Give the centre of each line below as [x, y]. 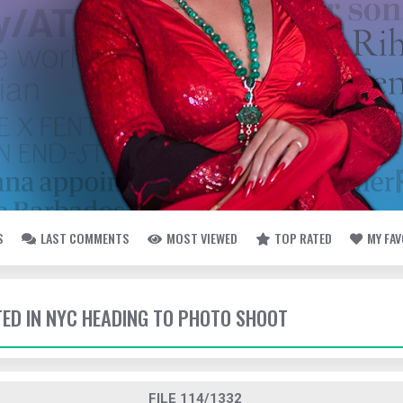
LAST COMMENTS [85, 238]
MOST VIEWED [202, 238]
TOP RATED [303, 238]
